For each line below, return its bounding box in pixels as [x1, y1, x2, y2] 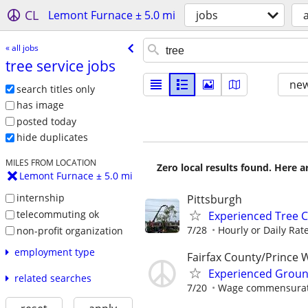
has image [16, 98, 64, 112]
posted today [16, 114, 76, 128]
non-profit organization [16, 223, 123, 237]
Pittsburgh [187, 192, 242, 207]
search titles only [16, 82, 95, 96]
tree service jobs [5, 56, 115, 76]
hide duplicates [16, 131, 88, 144]
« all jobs [5, 41, 38, 54]
